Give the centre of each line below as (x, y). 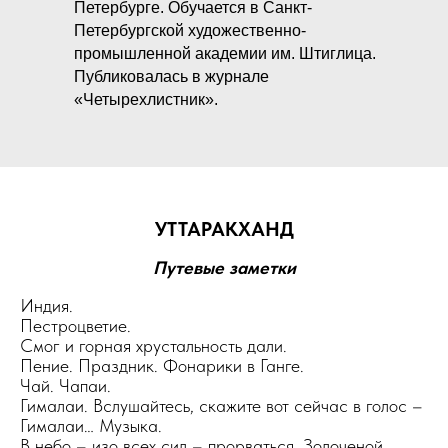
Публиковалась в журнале (171, 76)
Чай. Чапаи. (65, 385)
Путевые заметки (224, 267)
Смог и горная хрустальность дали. (153, 345)
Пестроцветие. (75, 325)
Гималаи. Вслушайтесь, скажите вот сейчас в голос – (221, 405)
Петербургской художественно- (190, 30)
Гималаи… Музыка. (91, 425)
